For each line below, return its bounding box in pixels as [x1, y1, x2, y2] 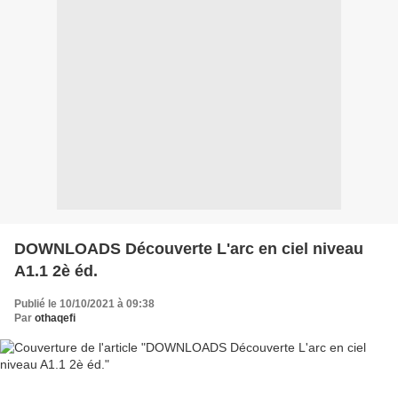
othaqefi [35, 311, 76, 324]
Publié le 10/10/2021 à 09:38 [14, 297, 155, 310]
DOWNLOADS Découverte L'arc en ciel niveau [14, 239, 363, 258]
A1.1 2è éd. [14, 261, 98, 280]
